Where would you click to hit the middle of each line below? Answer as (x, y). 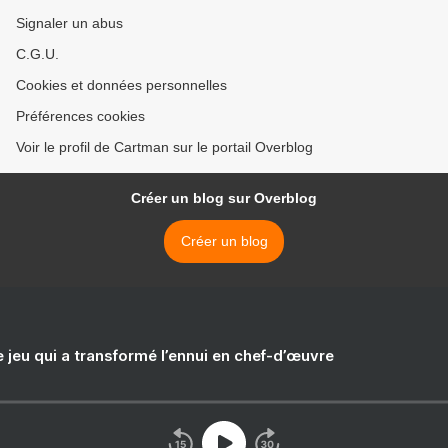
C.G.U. (37, 54)
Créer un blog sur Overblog (224, 198)
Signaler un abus (69, 23)
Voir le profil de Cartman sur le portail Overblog (164, 147)
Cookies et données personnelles (121, 85)
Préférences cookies (80, 116)
